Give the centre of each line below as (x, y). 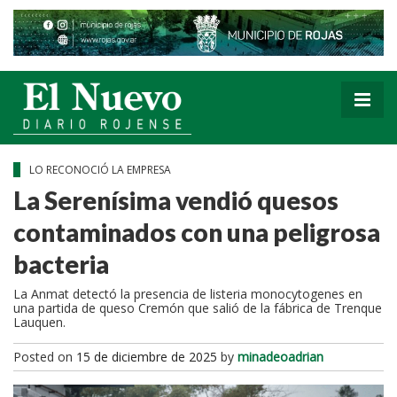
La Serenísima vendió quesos (176, 200)
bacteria (63, 264)
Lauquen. (41, 322)
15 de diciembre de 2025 (147, 356)
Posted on (45, 356)
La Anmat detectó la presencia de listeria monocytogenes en (188, 293)
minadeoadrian (280, 356)
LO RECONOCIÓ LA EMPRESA (101, 169)
